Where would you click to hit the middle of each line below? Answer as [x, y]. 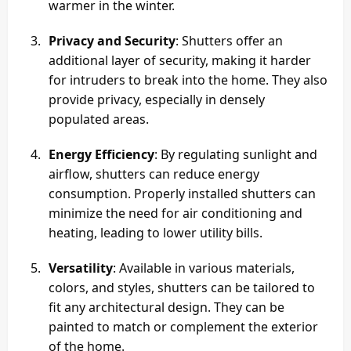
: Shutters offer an [229, 41]
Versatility [81, 268]
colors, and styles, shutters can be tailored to [182, 288]
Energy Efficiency [101, 155]
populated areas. [99, 119]
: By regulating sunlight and [236, 155]
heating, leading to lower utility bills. [156, 233]
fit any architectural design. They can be [166, 308]
